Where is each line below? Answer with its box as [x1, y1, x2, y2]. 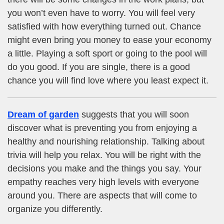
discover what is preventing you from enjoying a [7, 122, 197, 133]
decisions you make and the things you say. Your [7, 163, 201, 173]
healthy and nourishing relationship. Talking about [7, 136, 204, 146]
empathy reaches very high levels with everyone [7, 176, 199, 187]
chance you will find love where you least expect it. [7, 75, 208, 85]
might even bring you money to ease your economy [7, 34, 211, 45]
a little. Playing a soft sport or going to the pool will [7, 48, 207, 58]
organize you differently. [7, 203, 102, 214]
